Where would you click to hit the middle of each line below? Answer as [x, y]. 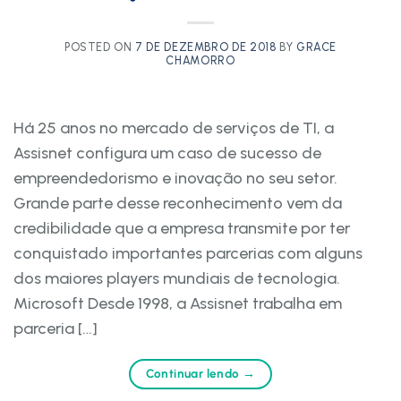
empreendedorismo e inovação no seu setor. [175, 178]
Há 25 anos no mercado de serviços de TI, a [174, 128]
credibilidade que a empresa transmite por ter [182, 228]
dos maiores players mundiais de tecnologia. [177, 278]
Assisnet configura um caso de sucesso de [167, 153]
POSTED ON [100, 47]
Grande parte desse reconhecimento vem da [178, 203]
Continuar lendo [194, 373]
